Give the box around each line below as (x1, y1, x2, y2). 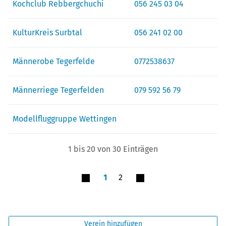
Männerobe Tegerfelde (13, 56, 95, 66)
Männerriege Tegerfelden (13, 85, 104, 95)
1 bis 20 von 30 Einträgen (68, 144, 158, 154)
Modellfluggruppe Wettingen (13, 114, 117, 124)
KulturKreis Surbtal (13, 27, 82, 37)
